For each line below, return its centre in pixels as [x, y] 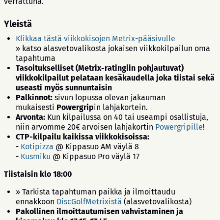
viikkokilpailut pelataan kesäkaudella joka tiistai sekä [115, 78]
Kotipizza [37, 147]
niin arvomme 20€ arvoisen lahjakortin [85, 127]
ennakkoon [36, 202]
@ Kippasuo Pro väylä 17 [95, 157]
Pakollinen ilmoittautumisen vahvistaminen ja [99, 212]
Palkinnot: [35, 98]
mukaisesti [36, 108]
